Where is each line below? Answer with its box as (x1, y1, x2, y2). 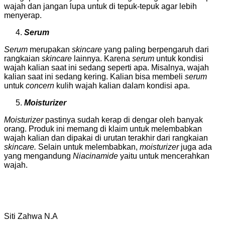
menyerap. (4, 11, 42, 20)
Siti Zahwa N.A (4, 211, 58, 220)
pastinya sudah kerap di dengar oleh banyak (43, 115, 203, 124)
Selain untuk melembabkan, (36, 142, 140, 151)
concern (26, 81, 54, 90)
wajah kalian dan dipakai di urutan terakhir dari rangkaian (4, 133, 208, 142)
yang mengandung (4, 151, 73, 160)
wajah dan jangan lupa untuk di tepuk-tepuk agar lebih (4, 2, 197, 11)
